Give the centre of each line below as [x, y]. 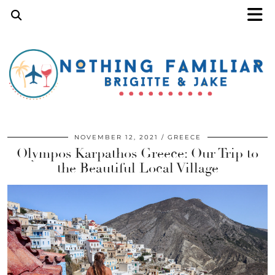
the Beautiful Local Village [137, 168]
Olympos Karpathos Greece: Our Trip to [137, 154]
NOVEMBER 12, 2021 [116, 137]
